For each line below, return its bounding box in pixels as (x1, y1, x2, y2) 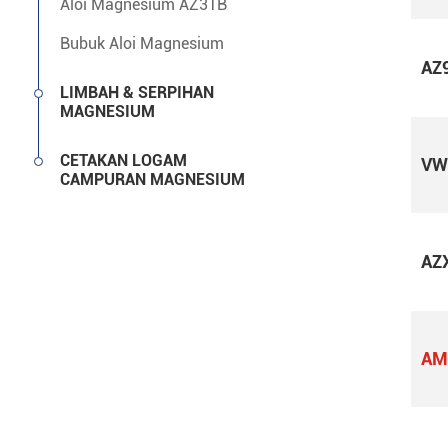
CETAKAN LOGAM (60, 151, 187, 170)
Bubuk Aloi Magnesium (60, 34, 224, 53)
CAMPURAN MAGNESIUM (60, 170, 245, 189)
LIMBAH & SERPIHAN (60, 83, 214, 102)
